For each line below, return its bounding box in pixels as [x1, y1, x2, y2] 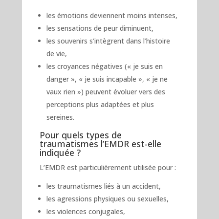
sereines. [46, 112, 74, 122]
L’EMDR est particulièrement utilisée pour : [39, 162, 176, 172]
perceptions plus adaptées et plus [46, 99, 154, 109]
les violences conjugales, [46, 206, 125, 216]
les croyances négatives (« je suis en [46, 61, 163, 71]
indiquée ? [39, 146, 81, 158]
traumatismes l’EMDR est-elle [39, 137, 161, 150]
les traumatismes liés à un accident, [46, 181, 161, 191]
